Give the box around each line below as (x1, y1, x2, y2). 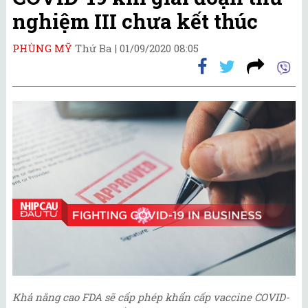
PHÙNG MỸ (12, 41, 72, 55)
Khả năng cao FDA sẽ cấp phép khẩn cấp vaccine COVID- (12, 290, 289, 305)
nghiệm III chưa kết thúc (12, 8, 258, 34)
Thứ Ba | (75, 41, 120, 55)
